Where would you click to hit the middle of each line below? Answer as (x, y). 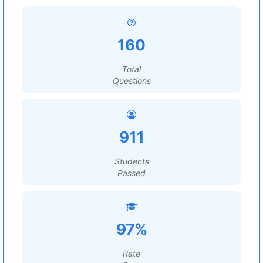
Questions (131, 81)
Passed (131, 173)
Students (131, 161)
